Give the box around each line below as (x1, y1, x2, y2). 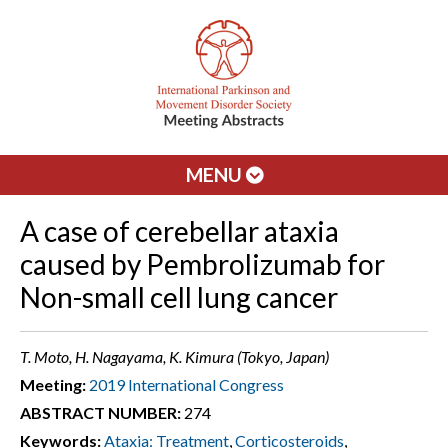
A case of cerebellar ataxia (20, 214, 339, 248)
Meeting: (20, 375, 86, 394)
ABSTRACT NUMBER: (20, 403, 181, 422)
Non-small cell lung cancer (20, 280, 338, 314)
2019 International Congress (89, 375, 284, 394)
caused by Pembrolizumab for (20, 247, 385, 281)
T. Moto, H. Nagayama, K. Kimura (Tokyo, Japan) (20, 347, 329, 366)
